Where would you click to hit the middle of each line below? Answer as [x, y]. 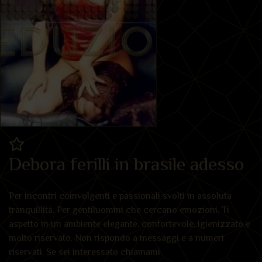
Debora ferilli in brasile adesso [126, 163]
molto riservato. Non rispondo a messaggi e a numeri [116, 238]
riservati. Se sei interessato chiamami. [87, 252]
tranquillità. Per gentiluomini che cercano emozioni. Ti [119, 210]
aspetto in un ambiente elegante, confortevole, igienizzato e [130, 224]
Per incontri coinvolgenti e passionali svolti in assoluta [120, 196]
